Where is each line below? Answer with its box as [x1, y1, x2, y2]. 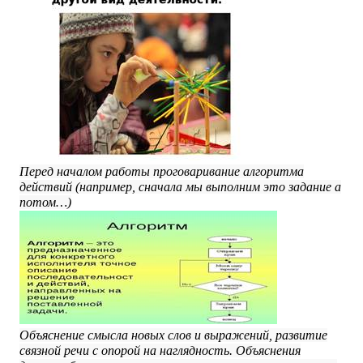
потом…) [19, 195, 71, 209]
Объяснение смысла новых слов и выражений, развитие [19, 328, 327, 342]
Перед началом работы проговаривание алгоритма [19, 164, 304, 178]
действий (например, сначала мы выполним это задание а [19, 180, 341, 194]
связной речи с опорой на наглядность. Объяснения [19, 344, 301, 357]
